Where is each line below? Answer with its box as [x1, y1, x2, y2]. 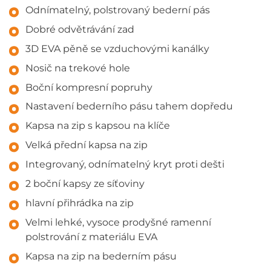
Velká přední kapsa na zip [25, 139, 148, 151]
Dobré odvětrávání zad [25, 23, 135, 35]
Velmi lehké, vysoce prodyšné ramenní [25, 216, 212, 228]
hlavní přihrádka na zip [25, 197, 134, 209]
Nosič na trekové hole [25, 62, 131, 74]
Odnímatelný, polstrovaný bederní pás [25, 4, 211, 16]
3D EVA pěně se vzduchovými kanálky [25, 42, 210, 54]
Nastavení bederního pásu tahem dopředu [25, 100, 233, 113]
